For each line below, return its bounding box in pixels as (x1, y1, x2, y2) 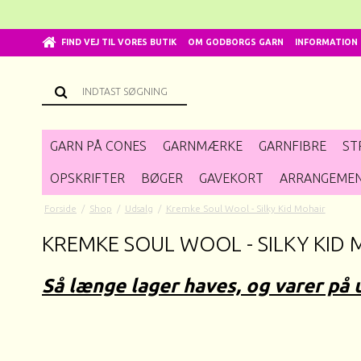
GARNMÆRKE (163, 138, 243, 153)
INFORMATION (295, 37, 358, 48)
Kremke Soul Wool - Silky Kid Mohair (165, 202, 326, 214)
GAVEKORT (199, 171, 263, 186)
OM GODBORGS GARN (188, 37, 284, 48)
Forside (44, 202, 77, 214)
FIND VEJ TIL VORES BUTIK (61, 37, 176, 48)
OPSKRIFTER (50, 171, 125, 186)
